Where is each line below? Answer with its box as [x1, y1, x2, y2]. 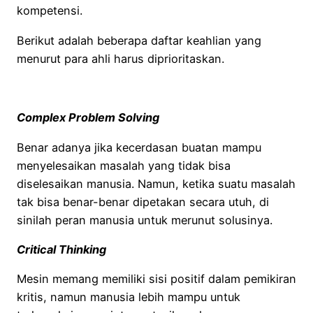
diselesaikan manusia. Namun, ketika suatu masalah [17, 176, 296, 191]
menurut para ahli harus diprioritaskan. [17, 51, 224, 66]
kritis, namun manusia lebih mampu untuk [17, 290, 240, 305]
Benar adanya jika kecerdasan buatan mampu [17, 140, 261, 154]
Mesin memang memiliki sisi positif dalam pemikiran [17, 272, 296, 286]
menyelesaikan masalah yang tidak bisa [17, 158, 231, 173]
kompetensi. [17, 3, 82, 18]
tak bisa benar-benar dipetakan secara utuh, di [17, 194, 269, 209]
